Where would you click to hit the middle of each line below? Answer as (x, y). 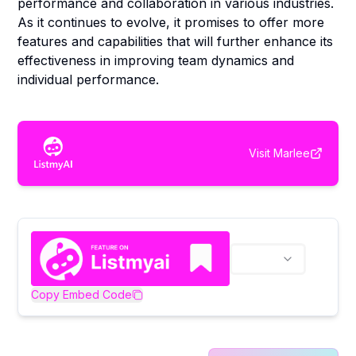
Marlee (291, 153)
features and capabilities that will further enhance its (176, 41)
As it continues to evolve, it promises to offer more (171, 22)
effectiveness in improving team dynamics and (156, 60)
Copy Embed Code (82, 294)
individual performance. (89, 79)
